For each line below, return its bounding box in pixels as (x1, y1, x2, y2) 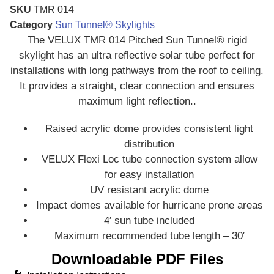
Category (10, 19, 53, 30)
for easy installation (105, 168, 194, 180)
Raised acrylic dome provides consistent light (45, 122, 253, 135)
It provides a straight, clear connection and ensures (20, 80, 254, 92)
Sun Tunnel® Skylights (55, 19, 155, 30)
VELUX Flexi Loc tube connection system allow (41, 153, 257, 165)
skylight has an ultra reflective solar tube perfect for (19, 49, 255, 61)
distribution (124, 138, 174, 150)
